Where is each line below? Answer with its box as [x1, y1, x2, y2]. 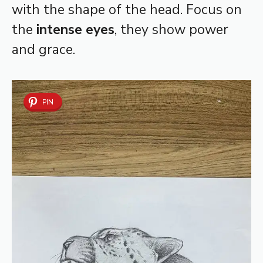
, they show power [114, 20, 228, 39]
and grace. [12, 40, 75, 59]
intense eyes [36, 20, 114, 39]
